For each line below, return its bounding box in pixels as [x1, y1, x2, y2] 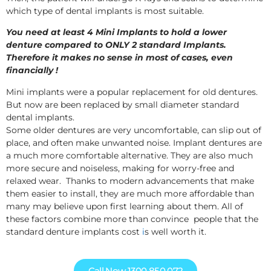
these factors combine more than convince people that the [6, 213, 258, 224]
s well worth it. [145, 226, 206, 237]
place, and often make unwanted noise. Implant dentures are [6, 137, 262, 148]
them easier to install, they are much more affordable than [6, 188, 254, 199]
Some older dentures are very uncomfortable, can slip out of [6, 124, 261, 135]
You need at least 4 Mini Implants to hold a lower [6, 27, 227, 38]
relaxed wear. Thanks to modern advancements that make [6, 175, 254, 186]
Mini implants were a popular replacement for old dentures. [6, 86, 258, 97]
